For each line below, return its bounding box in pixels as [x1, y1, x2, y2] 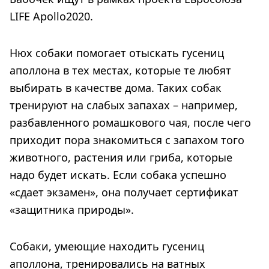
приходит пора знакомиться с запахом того [10, 132, 244, 147]
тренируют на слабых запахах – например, [10, 97, 238, 112]
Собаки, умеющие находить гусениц [10, 238, 204, 253]
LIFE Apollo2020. [10, 8, 93, 23]
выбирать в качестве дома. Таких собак [10, 80, 222, 95]
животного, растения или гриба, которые [10, 150, 232, 165]
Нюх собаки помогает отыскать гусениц [10, 45, 224, 60]
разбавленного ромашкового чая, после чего [10, 115, 251, 130]
